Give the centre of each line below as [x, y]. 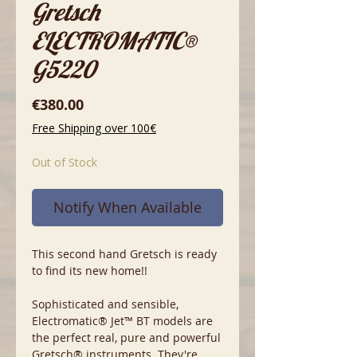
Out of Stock [65, 162]
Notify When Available [127, 207]
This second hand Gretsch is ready [124, 254]
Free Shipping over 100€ [94, 128]
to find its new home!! [90, 271]
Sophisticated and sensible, [105, 304]
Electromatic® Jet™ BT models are [122, 321]
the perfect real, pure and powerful [126, 337]
